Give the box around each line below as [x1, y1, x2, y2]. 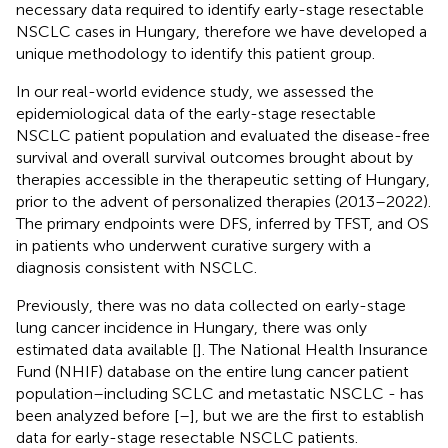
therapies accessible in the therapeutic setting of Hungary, [16, 169, 430, 189]
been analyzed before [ [16, 405, 179, 425]
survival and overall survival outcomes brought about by [16, 147, 413, 167]
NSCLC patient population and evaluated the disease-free [16, 125, 430, 145]
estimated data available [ [16, 339, 197, 359]
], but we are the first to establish [190, 405, 424, 425]
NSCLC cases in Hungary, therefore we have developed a [16, 21, 427, 41]
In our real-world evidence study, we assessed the [16, 81, 374, 101]
